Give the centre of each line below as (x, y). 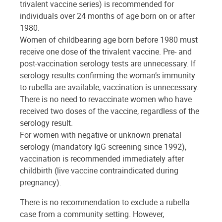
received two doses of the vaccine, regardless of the (110, 111)
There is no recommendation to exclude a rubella (105, 202)
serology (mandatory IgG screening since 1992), (103, 146)
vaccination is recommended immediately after (102, 158)
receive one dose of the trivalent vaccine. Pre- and (106, 51)
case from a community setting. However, (92, 214)
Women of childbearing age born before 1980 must (109, 39)
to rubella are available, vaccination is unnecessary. (109, 87)
